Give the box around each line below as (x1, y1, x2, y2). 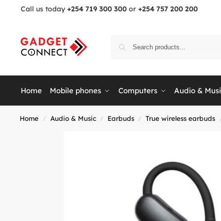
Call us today (20, 4, 67, 13)
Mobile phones (50, 86, 102, 95)
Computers (118, 86, 157, 95)
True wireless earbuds (146, 114, 216, 122)
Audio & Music (50, 114, 96, 122)
